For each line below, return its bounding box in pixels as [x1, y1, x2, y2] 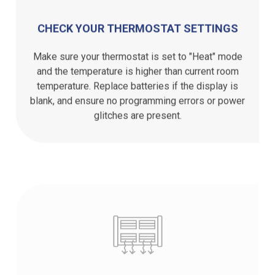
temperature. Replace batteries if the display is [37, 77, 238, 90]
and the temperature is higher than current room [36, 63, 239, 75]
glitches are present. [93, 107, 182, 119]
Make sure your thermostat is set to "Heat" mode [33, 48, 242, 60]
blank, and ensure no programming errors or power [30, 92, 245, 104]
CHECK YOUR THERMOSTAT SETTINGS [37, 19, 238, 33]
